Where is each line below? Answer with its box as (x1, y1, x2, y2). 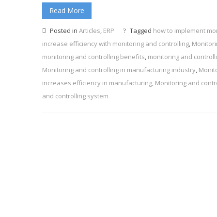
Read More (49, 6, 84, 15)
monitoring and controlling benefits (42, 52, 145, 62)
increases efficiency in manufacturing (42, 78, 152, 88)
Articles (79, 26, 100, 35)
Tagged (128, 26, 153, 35)
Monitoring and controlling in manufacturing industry (42, 65, 196, 75)
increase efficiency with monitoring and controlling (42, 39, 189, 48)
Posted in (48, 26, 79, 35)
